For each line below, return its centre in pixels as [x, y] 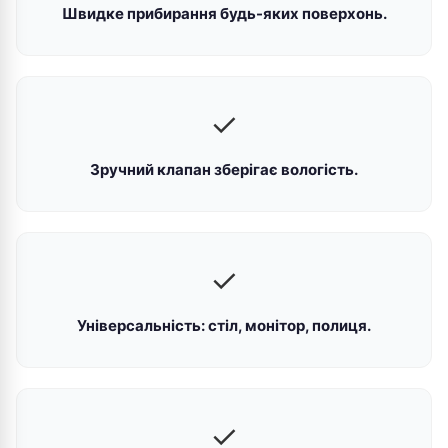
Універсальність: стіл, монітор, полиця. [224, 325]
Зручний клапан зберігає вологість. [224, 169]
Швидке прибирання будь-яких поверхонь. [224, 13]
